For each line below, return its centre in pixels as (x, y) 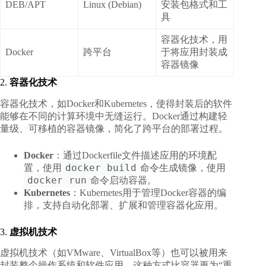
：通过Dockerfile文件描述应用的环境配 (135, 155)
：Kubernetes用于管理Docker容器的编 (148, 192)
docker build (101, 167)
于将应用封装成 (194, 52)
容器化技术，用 (194, 39)
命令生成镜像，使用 (183, 167)
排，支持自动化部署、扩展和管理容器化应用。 (123, 205)
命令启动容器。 (123, 180)
